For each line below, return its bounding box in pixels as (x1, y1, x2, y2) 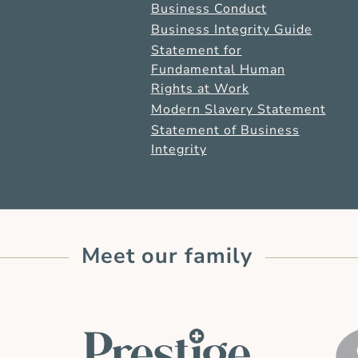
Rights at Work (150, 79, 249, 97)
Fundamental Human (150, 60, 285, 78)
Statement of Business (150, 121, 300, 139)
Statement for (150, 41, 242, 59)
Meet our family (82, 241, 253, 271)
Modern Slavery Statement (150, 100, 326, 118)
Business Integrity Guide (150, 20, 312, 38)
